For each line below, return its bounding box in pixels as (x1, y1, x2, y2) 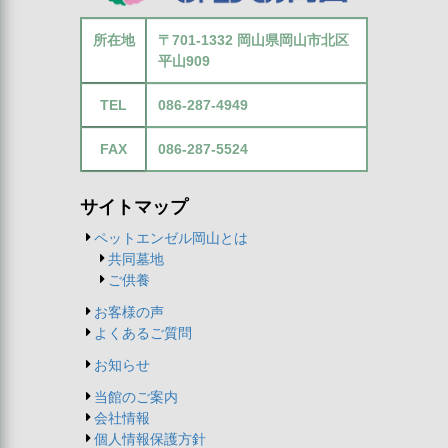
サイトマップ (80, 197, 188, 217)
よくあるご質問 (94, 325, 192, 341)
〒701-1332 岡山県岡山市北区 (157, 32, 349, 48)
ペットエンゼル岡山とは (94, 230, 248, 246)
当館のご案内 (94, 389, 178, 405)
